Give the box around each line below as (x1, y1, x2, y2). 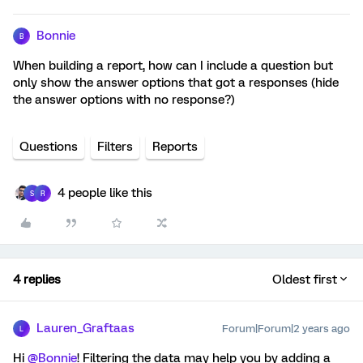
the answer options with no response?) (13, 92, 235, 107)
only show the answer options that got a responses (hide (13, 75, 339, 90)
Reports (152, 139, 198, 154)
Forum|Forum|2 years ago (222, 322, 350, 335)
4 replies (13, 272, 61, 287)
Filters (97, 139, 133, 154)
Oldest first (272, 272, 337, 287)
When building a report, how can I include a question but (13, 58, 333, 73)
